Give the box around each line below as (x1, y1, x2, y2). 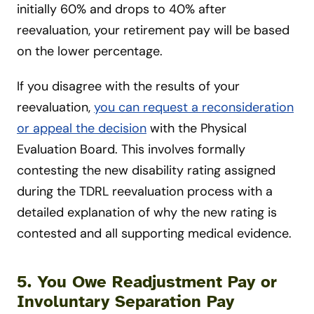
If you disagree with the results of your (17, 77, 240, 95)
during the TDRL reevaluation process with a (17, 182, 273, 200)
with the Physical (146, 119, 247, 137)
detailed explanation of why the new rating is (17, 203, 277, 221)
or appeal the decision (17, 119, 146, 137)
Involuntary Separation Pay (17, 290, 234, 312)
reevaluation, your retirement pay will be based (17, 21, 289, 39)
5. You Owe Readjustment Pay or (17, 271, 277, 292)
